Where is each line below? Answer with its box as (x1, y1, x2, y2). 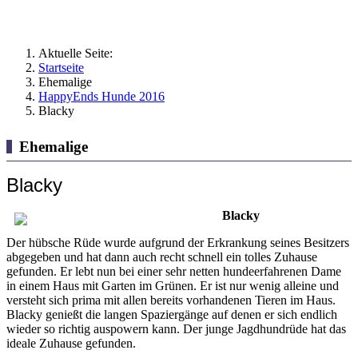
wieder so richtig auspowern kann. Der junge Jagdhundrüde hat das (6, 321, 346, 336)
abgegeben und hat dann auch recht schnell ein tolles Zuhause (6, 249, 317, 264)
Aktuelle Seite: (38, 46, 119, 60)
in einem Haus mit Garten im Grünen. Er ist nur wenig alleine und (6, 278, 339, 292)
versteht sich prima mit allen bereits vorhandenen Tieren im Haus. (6, 292, 336, 307)
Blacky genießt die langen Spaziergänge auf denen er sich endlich (6, 307, 337, 321)
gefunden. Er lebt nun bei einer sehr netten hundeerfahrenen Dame (6, 264, 341, 278)
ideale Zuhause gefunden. (6, 336, 136, 350)
